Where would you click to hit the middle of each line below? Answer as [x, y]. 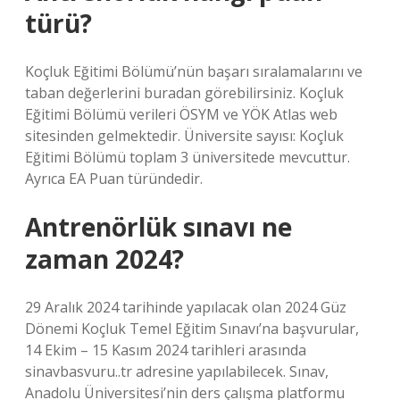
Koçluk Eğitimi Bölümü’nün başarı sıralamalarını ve [194, 71]
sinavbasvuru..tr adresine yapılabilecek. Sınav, [177, 371]
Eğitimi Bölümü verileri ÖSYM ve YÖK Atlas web [181, 114]
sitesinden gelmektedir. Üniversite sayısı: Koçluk [184, 136]
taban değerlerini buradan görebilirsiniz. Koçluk [184, 93]
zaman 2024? [104, 259]
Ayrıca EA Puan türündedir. [114, 179]
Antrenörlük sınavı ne [158, 227]
